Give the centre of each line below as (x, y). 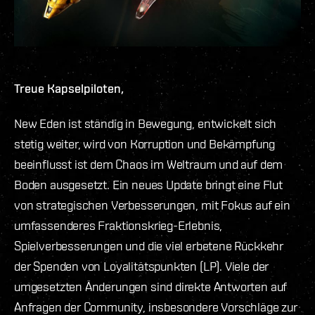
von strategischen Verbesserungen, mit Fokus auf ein (152, 205)
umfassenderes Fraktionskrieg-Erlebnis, (118, 225)
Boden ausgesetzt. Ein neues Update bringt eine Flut (148, 184)
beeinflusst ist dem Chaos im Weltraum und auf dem (149, 164)
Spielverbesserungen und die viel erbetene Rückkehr (149, 245)
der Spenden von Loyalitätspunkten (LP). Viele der (142, 266)
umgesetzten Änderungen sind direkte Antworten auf (151, 286)
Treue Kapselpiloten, (69, 88)
